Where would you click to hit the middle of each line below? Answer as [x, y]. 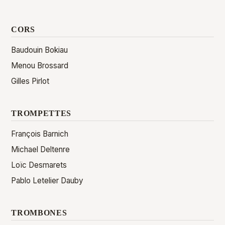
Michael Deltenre [41, 149]
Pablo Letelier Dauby [47, 181]
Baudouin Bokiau [40, 50]
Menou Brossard [40, 66]
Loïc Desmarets [39, 165]
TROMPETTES [41, 113]
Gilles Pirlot [30, 81]
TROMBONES [39, 213]
